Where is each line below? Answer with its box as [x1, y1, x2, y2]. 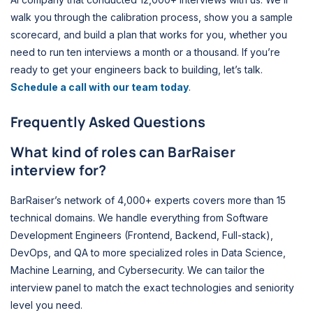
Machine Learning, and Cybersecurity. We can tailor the [10, 263, 265, 276]
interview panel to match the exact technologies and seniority [10, 281, 294, 293]
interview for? [10, 160, 107, 180]
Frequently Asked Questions [10, 112, 205, 131]
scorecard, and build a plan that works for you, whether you [10, 29, 287, 41]
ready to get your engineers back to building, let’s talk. [10, 64, 263, 76]
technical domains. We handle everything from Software [10, 211, 268, 224]
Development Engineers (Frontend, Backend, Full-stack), [10, 228, 273, 241]
